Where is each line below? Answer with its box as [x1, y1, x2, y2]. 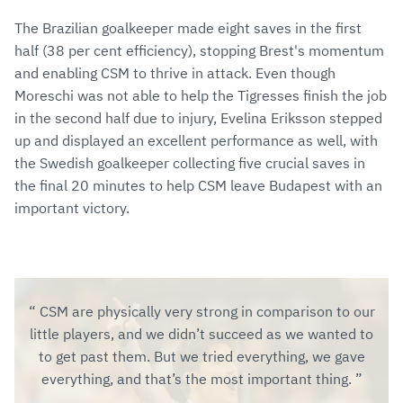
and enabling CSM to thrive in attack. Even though [14, 64, 336, 83]
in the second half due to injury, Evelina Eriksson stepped [14, 109, 382, 128]
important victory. [14, 199, 130, 218]
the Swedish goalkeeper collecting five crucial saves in [14, 154, 365, 173]
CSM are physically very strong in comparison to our [35, 302, 375, 321]
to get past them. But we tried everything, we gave [38, 347, 365, 366]
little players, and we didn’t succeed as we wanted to [30, 325, 373, 344]
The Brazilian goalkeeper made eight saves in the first [14, 19, 362, 38]
